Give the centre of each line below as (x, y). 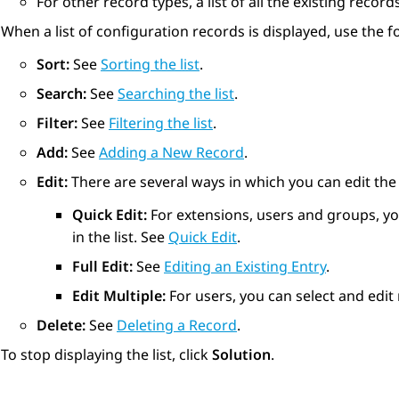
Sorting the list (150, 65)
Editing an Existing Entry (245, 267)
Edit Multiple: (119, 296)
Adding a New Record (171, 153)
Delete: (61, 326)
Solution (241, 355)
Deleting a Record (177, 326)
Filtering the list (161, 123)
